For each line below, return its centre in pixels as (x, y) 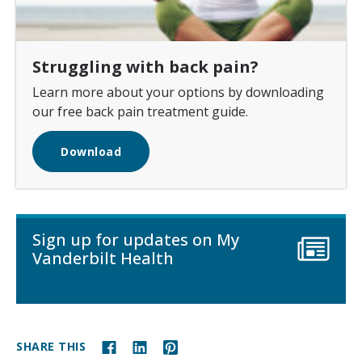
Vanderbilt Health (103, 259)
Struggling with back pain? (145, 67)
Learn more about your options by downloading (178, 93)
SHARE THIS (51, 346)
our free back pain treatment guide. (140, 112)
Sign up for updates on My (136, 240)
